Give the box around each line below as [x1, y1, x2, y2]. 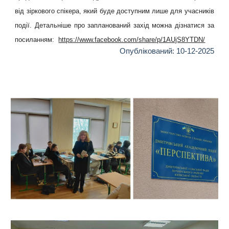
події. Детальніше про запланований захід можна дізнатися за [15, 21, 214, 29]
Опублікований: [119, 47, 176, 55]
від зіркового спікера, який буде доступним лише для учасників [15, 7, 214, 15]
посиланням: [15, 36, 59, 43]
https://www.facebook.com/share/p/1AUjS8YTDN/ [58, 36, 205, 43]
